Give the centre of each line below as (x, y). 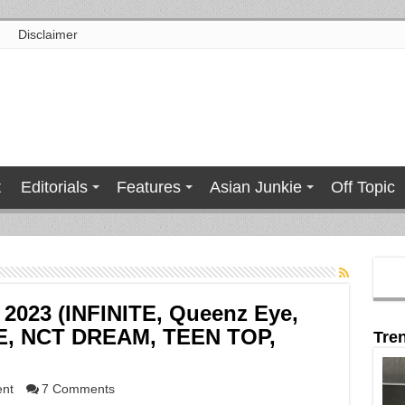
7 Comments (78, 389)
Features (148, 187)
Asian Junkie (255, 187)
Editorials (54, 187)
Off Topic (363, 187)
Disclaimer (47, 34)
